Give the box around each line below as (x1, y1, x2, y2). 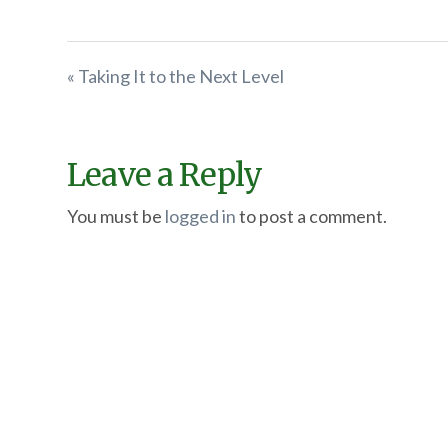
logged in (165, 205, 237, 228)
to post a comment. (236, 205, 388, 228)
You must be (67, 205, 166, 228)
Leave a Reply (67, 156, 262, 195)
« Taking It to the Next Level (67, 64, 285, 87)
